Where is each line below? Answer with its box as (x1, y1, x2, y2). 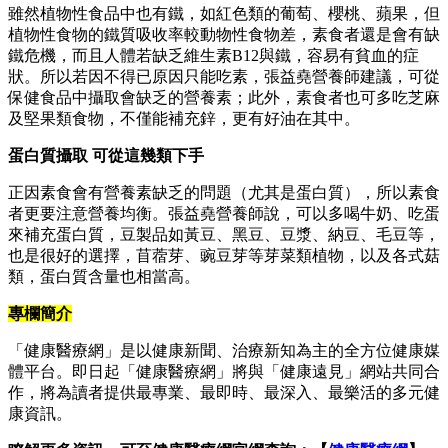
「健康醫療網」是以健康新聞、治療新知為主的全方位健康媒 (8, 342, 440, 360)
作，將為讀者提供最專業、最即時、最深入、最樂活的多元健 (8, 384, 440, 402)
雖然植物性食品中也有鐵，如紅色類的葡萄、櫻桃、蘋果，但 (8, 5, 440, 23)
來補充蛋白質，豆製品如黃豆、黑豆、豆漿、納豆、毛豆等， (8, 226, 440, 244)
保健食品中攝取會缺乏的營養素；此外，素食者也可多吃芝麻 (8, 89, 440, 107)
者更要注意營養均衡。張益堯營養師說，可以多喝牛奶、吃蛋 (8, 205, 440, 223)
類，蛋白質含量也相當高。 (8, 268, 200, 286)
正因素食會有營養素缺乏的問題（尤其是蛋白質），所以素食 (8, 184, 440, 202)
